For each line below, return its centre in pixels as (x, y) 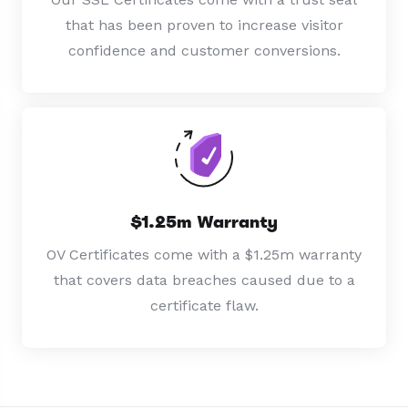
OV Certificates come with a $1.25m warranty (204, 254)
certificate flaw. (204, 305)
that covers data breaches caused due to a (204, 280)
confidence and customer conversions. (204, 50)
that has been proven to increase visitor (204, 25)
